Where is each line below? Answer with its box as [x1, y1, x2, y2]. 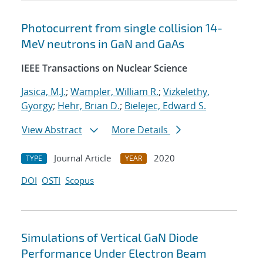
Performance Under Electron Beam [21, 246, 207, 261]
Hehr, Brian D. [58, 99, 120, 113]
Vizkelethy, [163, 85, 210, 99]
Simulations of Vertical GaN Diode [21, 230, 198, 245]
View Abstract [22, 123, 82, 137]
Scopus [65, 174, 94, 187]
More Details [112, 123, 170, 137]
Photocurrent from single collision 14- [21, 21, 222, 35]
